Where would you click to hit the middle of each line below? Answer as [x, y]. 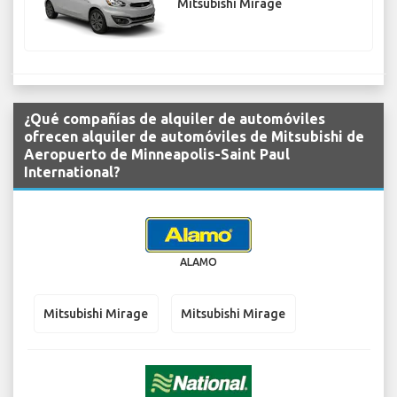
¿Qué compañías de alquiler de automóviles [175, 119]
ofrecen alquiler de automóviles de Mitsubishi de [194, 137]
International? [72, 172]
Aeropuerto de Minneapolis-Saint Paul [157, 155]
